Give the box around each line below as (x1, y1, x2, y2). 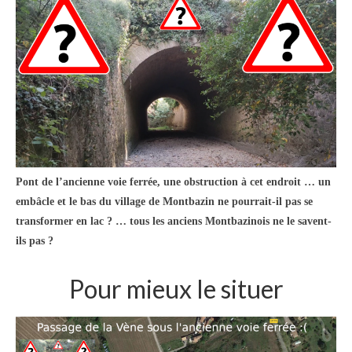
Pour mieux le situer (68, 273, 284, 304)
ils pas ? (16, 235, 53, 247)
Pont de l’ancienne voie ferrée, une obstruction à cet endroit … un (16, 176, 331, 189)
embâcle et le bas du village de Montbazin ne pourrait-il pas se (16, 196, 313, 208)
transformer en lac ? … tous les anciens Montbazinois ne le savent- (16, 215, 332, 228)
